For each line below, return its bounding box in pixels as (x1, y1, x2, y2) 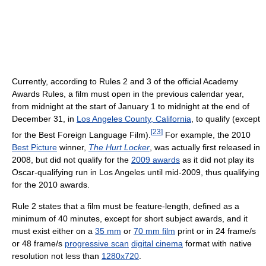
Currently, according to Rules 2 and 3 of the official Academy (12, 76, 238, 86)
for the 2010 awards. (12, 179, 90, 189)
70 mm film (134, 226, 175, 236)
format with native (183, 238, 252, 248)
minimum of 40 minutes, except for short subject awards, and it (12, 213, 248, 223)
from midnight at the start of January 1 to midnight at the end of (12, 101, 249, 111)
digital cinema (131, 238, 183, 248)
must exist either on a (12, 226, 95, 236)
